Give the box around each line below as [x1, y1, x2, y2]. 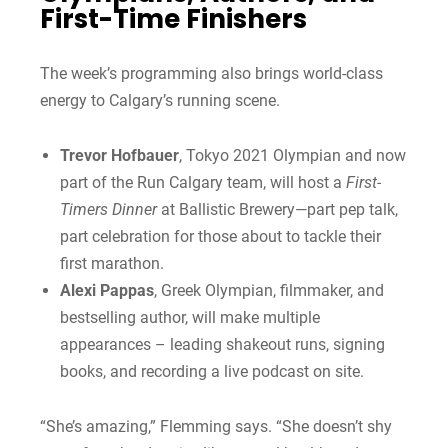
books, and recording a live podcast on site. [60, 361, 364, 381]
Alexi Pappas [60, 280, 154, 300]
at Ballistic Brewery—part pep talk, [157, 199, 398, 219]
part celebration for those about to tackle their [60, 226, 381, 246]
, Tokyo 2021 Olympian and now [179, 145, 406, 165]
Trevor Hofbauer [60, 145, 179, 165]
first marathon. [60, 253, 164, 273]
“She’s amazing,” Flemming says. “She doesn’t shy [40, 416, 392, 436]
